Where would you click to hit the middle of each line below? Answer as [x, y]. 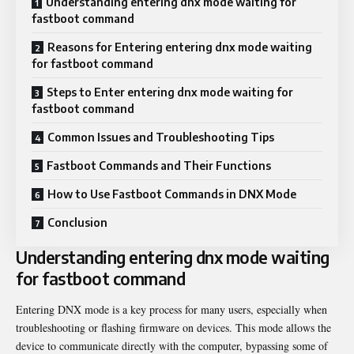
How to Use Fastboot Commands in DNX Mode [172, 194]
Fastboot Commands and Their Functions [159, 165]
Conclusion [77, 222]
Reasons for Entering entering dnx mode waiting [180, 47]
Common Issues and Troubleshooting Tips [161, 137]
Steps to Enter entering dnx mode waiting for [170, 92]
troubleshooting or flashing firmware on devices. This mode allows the [173, 328]
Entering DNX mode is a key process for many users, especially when [171, 310]
